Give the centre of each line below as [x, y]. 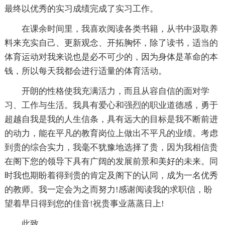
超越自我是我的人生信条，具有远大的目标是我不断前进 [111, 119]
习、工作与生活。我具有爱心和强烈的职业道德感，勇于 [111, 105]
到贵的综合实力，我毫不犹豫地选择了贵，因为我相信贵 [111, 147]
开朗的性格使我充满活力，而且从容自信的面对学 [115, 91]
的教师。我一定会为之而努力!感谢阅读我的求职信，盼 [108, 189]
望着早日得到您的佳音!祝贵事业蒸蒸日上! [84, 203]
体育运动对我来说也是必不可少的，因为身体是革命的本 [111, 57]
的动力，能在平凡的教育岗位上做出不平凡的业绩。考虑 [111, 133]
